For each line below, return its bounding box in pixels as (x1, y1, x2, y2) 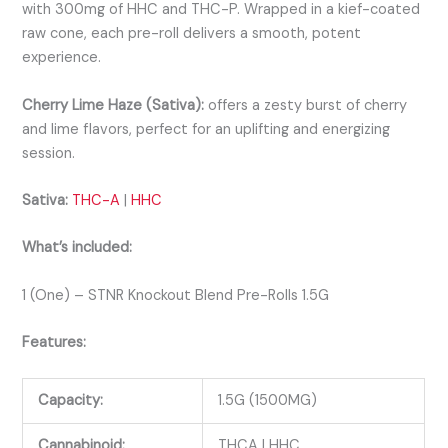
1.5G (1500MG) (218, 391, 318, 411)
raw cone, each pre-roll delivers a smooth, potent (22, 24, 362, 44)
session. (22, 143, 76, 163)
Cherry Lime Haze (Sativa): (22, 95, 205, 115)
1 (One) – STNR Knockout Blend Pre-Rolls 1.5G (22, 285, 330, 305)
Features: (22, 332, 87, 352)
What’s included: (22, 238, 133, 258)
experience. (22, 48, 102, 68)
